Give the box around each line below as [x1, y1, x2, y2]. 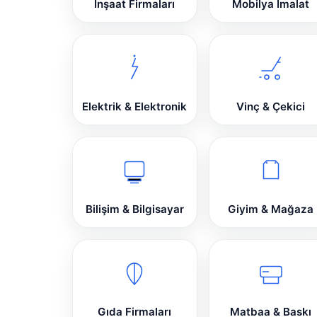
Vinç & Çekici [236, 100, 306, 114]
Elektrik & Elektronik [82, 100, 188, 114]
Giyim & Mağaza [228, 202, 314, 217]
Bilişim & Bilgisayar [85, 202, 184, 217]
